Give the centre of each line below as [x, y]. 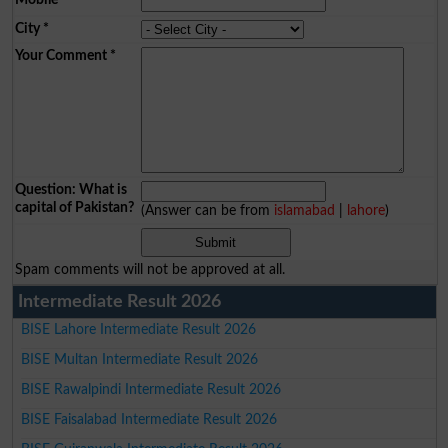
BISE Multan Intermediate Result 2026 [140, 359]
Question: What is [70, 189]
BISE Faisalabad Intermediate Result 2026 [149, 419]
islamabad [304, 210]
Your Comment [60, 55]
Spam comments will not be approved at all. [149, 269]
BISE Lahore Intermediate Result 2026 [139, 329]
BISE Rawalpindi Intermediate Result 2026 [151, 389]
